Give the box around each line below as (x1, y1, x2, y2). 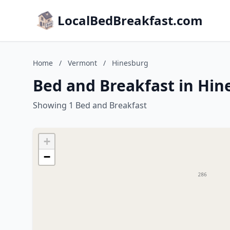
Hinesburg (112, 58, 148, 68)
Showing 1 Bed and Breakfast (33, 100, 147, 111)
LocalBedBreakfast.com (57, 12, 203, 29)
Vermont (68, 58, 97, 68)
